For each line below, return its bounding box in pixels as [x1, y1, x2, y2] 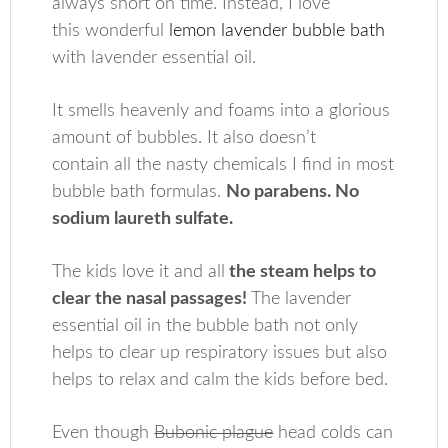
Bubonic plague [154, 424, 274, 442]
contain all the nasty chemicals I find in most [52, 156, 395, 174]
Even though [52, 424, 155, 442]
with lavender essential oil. [52, 49, 257, 67]
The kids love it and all [52, 263, 226, 281]
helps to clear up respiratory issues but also [52, 344, 388, 362]
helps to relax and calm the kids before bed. [52, 371, 389, 389]
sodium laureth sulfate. [52, 210, 234, 228]
